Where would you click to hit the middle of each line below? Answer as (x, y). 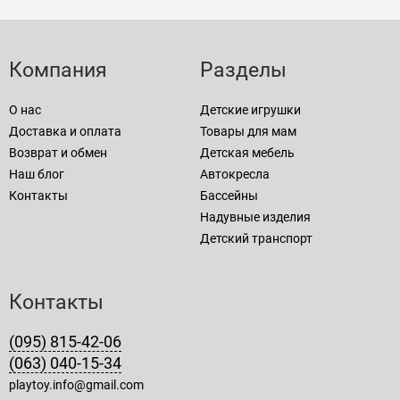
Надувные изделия (255, 217)
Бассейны (229, 195)
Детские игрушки (250, 109)
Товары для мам (248, 131)
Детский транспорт (256, 238)
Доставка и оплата (65, 131)
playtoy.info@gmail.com (76, 384)
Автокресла (235, 174)
